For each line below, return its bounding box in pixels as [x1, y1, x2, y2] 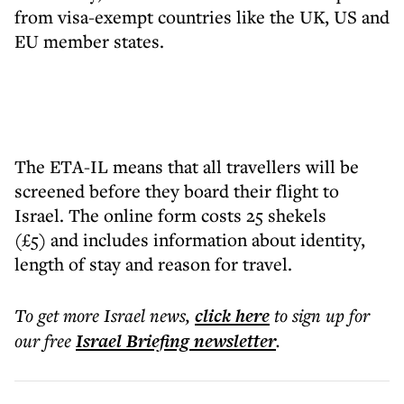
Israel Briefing [76, 328, 189, 353]
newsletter [189, 328, 276, 353]
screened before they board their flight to [14, 179, 339, 203]
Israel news [104, 303, 186, 327]
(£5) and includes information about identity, [14, 227, 365, 252]
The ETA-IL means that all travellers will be [14, 154, 359, 179]
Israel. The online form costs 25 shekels [14, 203, 326, 227]
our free [14, 328, 71, 353]
